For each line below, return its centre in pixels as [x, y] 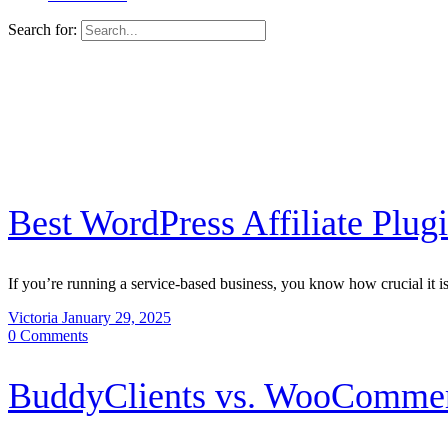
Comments [54, 335]
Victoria [35, 317]
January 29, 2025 [116, 317]
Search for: [42, 29]
